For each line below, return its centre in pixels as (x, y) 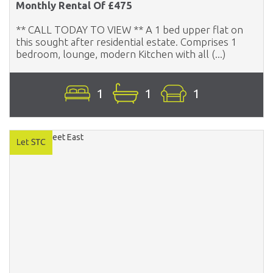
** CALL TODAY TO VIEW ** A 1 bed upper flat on (129, 29)
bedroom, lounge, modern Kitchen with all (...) (121, 54)
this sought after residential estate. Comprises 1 (126, 41)
